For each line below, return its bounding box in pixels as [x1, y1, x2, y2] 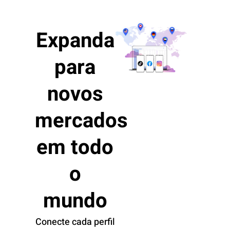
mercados [35, 106, 128, 137]
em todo [36, 132, 113, 163]
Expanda [35, 26, 114, 56]
